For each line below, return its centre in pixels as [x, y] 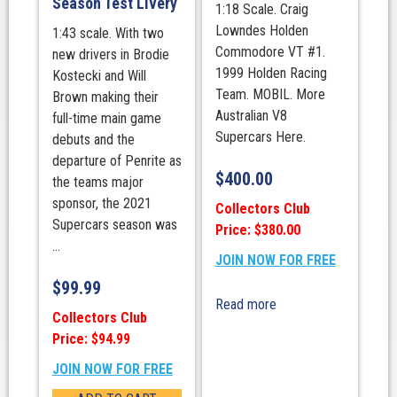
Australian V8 [251, 116]
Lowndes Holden [261, 31]
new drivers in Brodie [110, 54]
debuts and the [93, 140]
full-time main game [106, 118]
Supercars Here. [260, 137]
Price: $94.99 [91, 339]
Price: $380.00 [257, 230]
